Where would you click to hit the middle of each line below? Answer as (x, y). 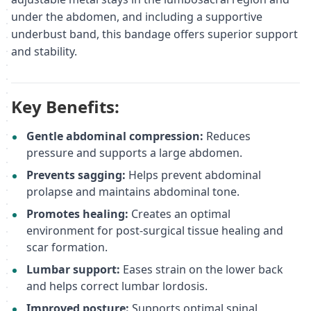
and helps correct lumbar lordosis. (117, 286)
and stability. (44, 51)
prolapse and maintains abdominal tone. (133, 191)
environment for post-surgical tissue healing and (154, 230)
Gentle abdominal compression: (115, 136)
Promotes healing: (77, 213)
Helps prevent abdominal (193, 175)
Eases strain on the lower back (201, 269)
